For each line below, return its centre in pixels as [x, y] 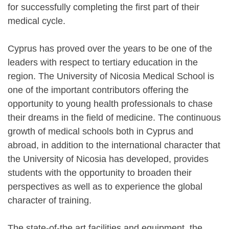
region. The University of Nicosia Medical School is [111, 76]
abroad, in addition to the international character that [114, 145]
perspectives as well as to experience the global [105, 186]
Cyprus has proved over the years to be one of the [110, 48]
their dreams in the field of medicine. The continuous [114, 117]
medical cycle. [37, 21]
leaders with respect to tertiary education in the [103, 62]
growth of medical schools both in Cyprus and [100, 131]
